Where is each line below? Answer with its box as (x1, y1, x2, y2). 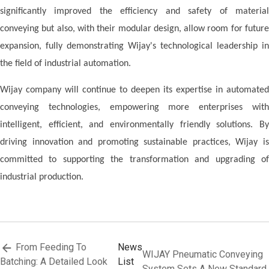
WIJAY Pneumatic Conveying (142, 249, 264, 261)
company (26, 85, 65, 95)
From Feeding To (13, 241, 86, 253)
